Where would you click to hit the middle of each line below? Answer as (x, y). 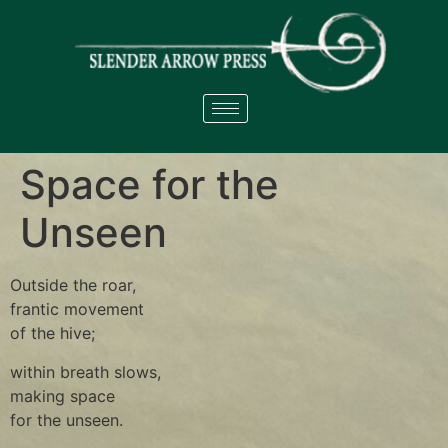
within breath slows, (85, 371)
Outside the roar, (73, 285)
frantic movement (77, 309)
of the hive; (52, 333)
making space (62, 395)
